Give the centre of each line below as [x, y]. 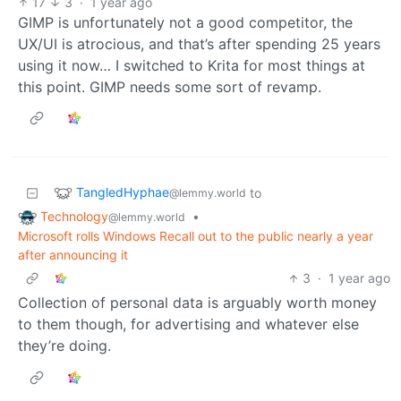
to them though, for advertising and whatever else [188, 324]
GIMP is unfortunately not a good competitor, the [185, 22]
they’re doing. [64, 346]
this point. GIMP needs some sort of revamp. [170, 86]
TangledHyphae [123, 192]
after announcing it [73, 255]
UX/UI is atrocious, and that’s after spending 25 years [199, 43]
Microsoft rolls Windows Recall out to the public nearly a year [196, 236]
